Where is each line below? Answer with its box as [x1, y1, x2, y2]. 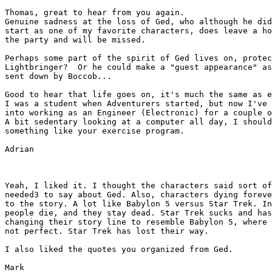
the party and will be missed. [5, 35, 146, 44]
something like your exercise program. [5, 126, 185, 135]
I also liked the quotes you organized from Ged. [5, 245, 233, 254]
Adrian [5, 144, 34, 154]
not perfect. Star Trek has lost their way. [5, 226, 209, 236]
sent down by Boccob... [5, 72, 112, 81]
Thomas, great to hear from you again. [5, 8, 185, 17]
